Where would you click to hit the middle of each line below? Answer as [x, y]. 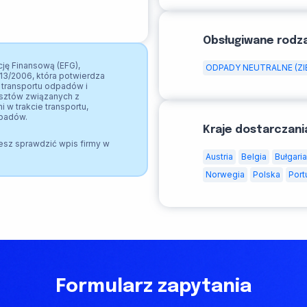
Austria [219, 157]
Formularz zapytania [153, 287]
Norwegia [225, 175]
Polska [267, 175]
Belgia [254, 157]
